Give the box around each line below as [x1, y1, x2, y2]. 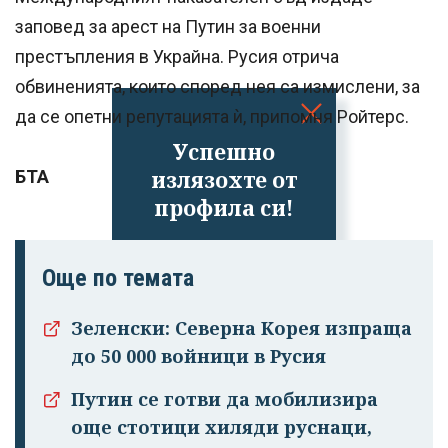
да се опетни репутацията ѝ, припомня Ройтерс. [15, 106, 409, 128]
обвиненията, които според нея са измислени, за [15, 76, 420, 98]
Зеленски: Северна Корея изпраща [71, 316, 412, 341]
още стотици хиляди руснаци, [71, 415, 372, 440]
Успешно [173, 137, 275, 166]
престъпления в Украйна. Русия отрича [15, 46, 339, 68]
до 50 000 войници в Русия [71, 344, 326, 369]
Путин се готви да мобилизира [71, 387, 378, 412]
